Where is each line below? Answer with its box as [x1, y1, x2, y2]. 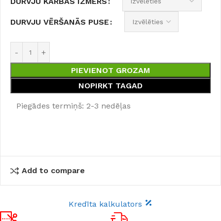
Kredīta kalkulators [69, 199, 145, 209]
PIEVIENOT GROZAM [71, 66, 150, 75]
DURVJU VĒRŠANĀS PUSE [10, 17, 109, 27]
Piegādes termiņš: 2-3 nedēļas [16, 101, 131, 111]
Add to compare [22, 166, 85, 176]
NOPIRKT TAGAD [78, 81, 143, 91]
